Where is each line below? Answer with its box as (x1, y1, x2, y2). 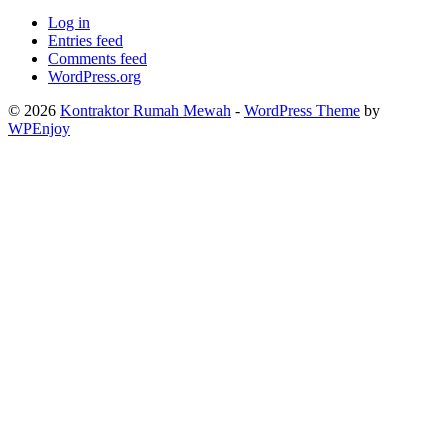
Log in (48, 14, 90, 32)
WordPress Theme (244, 102, 360, 120)
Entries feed (48, 32, 123, 50)
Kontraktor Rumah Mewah (60, 102, 231, 120)
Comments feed (48, 50, 147, 68)
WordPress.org (48, 68, 141, 86)
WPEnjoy (8, 120, 70, 138)
